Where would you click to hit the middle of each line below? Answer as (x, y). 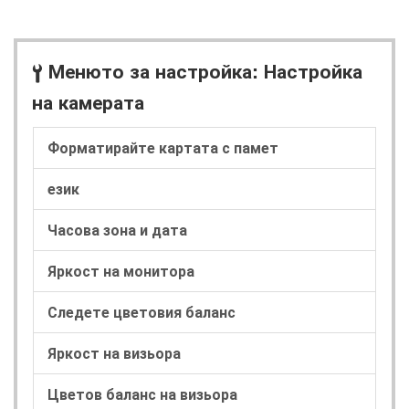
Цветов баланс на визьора (142, 393)
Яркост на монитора (121, 270)
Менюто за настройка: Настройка (203, 70)
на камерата (88, 101)
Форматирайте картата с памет (163, 147)
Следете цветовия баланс (142, 311)
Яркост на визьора (114, 352)
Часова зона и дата (117, 229)
